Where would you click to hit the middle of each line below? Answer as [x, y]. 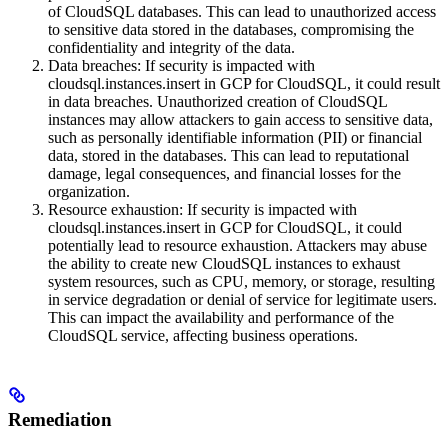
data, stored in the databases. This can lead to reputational [228, 156]
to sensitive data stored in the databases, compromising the [231, 30]
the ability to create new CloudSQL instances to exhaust [224, 264]
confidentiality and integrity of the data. [171, 48]
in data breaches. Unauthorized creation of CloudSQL [217, 102]
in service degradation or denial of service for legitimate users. [242, 300]
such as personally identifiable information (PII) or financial [235, 138]
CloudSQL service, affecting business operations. [203, 336]
